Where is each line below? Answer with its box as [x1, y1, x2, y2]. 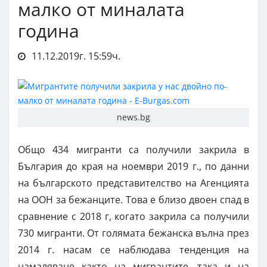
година [18, 18, 79, 43]
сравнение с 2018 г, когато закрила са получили [18, 209, 249, 223]
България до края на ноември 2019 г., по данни [18, 159, 249, 173]
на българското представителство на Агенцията [18, 176, 249, 190]
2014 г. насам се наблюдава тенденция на [18, 243, 249, 256]
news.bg [117, 111, 150, 123]
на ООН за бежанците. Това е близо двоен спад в [18, 193, 249, 206]
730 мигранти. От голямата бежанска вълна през [18, 226, 249, 240]
